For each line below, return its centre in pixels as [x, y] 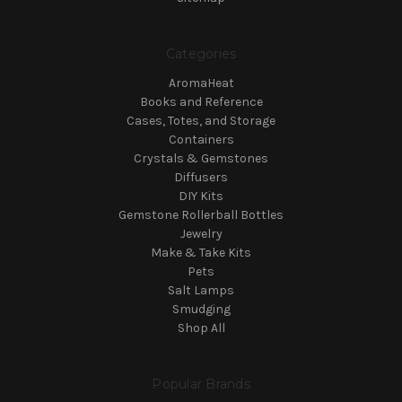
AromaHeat [201, 83]
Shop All [201, 328]
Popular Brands [201, 384]
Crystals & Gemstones [201, 158]
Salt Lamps [201, 290]
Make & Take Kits [201, 252]
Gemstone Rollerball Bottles [201, 214]
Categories [201, 53]
